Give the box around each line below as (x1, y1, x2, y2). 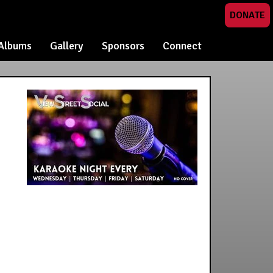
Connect (163, 39, 202, 52)
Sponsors (102, 39, 144, 52)
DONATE (230, 9, 265, 21)
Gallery (50, 39, 83, 52)
